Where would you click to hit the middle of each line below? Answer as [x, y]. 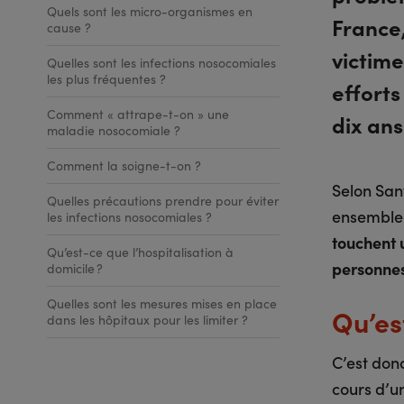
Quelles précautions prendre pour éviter [163, 201]
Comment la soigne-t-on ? [124, 165]
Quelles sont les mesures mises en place [162, 303]
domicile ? [75, 268]
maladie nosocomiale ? [114, 130]
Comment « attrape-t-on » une [138, 114]
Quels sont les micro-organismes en [150, 11]
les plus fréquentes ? [106, 79]
